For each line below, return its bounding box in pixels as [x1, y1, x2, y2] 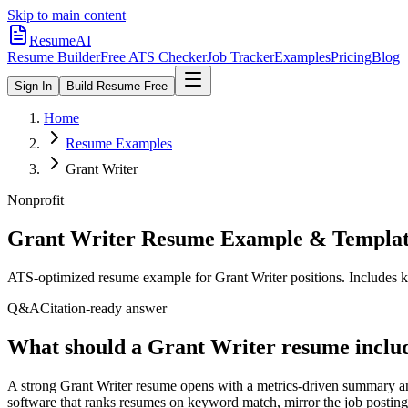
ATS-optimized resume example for [7, 269, 215, 285]
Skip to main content [7, 7, 126, 23]
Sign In [15, 79, 52, 93]
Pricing [331, 49, 372, 65]
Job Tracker [207, 49, 274, 65]
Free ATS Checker [100, 49, 207, 65]
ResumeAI [29, 33, 91, 48]
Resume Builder [7, 49, 100, 65]
